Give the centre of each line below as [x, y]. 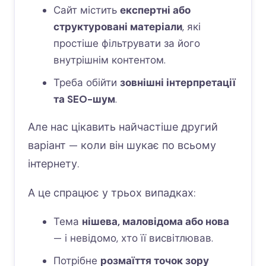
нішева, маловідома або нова [155, 221]
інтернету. [53, 164]
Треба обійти [86, 83]
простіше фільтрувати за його [126, 43]
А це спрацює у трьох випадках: [112, 193]
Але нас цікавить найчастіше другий [123, 127]
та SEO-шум [84, 99]
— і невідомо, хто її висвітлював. [133, 238]
